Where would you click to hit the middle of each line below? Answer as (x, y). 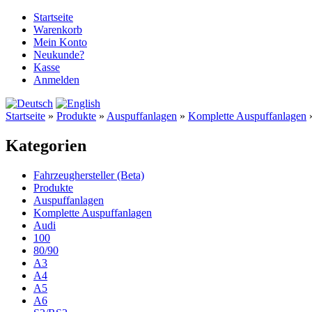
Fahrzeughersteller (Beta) (89, 175)
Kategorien (46, 145)
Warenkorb (58, 30)
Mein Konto (60, 42)
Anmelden (56, 80)
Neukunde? (59, 55)
